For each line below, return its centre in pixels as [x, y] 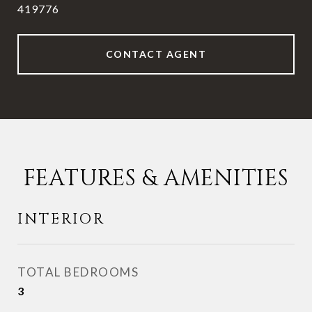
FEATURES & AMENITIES [156, 179]
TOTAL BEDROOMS [78, 272]
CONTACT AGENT [156, 54]
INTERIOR [61, 219]
